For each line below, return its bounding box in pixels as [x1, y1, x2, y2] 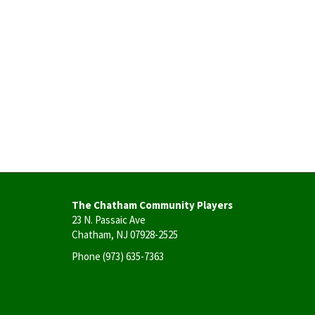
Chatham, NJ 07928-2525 [72, 227, 178, 241]
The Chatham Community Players [72, 198, 233, 212]
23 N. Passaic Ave [72, 212, 146, 226]
